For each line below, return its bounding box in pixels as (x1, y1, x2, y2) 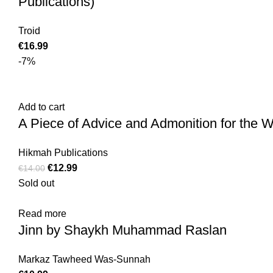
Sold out (18, 178, 54, 189)
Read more (18, 208, 66, 219)
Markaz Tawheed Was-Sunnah (18, 254, 151, 265)
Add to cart (18, 102, 65, 113)
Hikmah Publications (18, 147, 108, 158)
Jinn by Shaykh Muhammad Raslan (18, 222, 227, 238)
